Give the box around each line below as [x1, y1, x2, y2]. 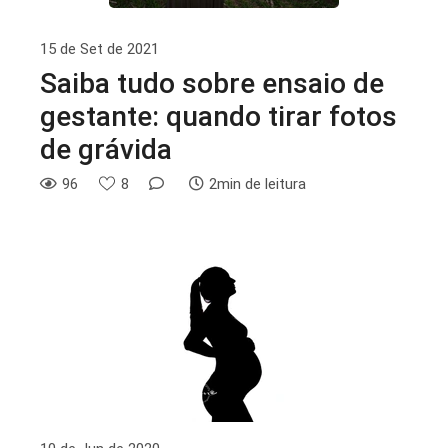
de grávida [40, 132, 179, 166]
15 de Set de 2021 [40, 39, 159, 58]
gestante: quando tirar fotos [40, 99, 397, 133]
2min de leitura [209, 174, 306, 193]
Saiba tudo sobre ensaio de [40, 66, 384, 100]
